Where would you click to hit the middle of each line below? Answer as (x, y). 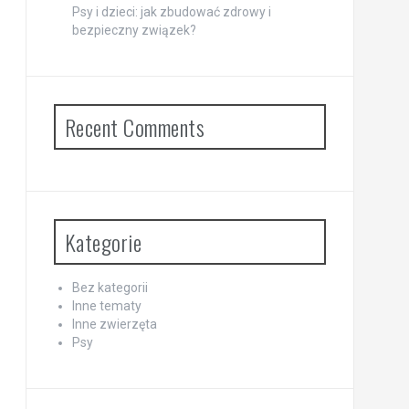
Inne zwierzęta (114, 324)
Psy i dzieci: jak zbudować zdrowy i (171, 12)
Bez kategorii (110, 288)
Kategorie (103, 242)
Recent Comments (134, 127)
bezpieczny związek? (134, 30)
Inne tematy (106, 306)
